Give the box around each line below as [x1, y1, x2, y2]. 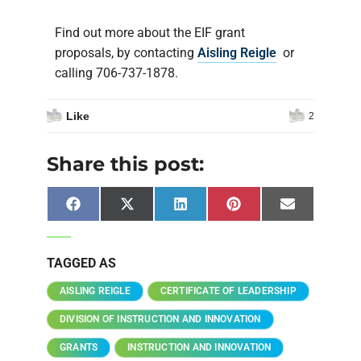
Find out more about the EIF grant [55, 25, 245, 41]
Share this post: [47, 152, 204, 176]
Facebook [79, 201, 133, 217]
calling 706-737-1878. [55, 65, 178, 81]
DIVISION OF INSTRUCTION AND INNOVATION [60, 313, 261, 326]
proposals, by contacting [55, 45, 197, 61]
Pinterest [239, 201, 288, 217]
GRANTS [60, 342, 98, 354]
